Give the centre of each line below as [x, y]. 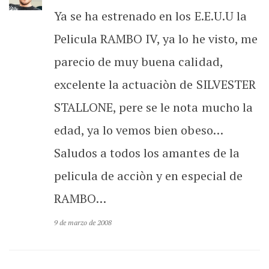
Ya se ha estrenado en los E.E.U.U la [150, 16]
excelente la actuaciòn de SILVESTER [155, 84]
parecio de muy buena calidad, [138, 61]
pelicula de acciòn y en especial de [148, 175]
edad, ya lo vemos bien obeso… [139, 130]
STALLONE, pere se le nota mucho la [153, 107]
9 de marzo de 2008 [83, 222]
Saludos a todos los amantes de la [147, 153]
